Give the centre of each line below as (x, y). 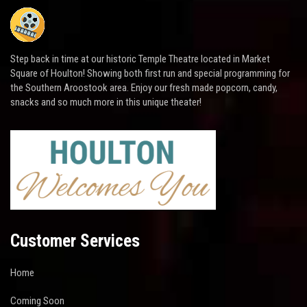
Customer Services (75, 241)
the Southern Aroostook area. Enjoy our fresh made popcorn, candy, (144, 88)
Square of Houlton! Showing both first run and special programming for (150, 74)
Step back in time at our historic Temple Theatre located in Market (140, 59)
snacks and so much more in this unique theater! (106, 102)
